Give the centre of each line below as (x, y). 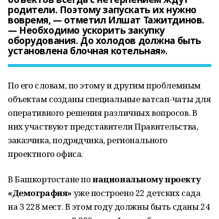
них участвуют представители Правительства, (103, 126)
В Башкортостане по (50, 179)
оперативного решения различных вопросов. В (103, 113)
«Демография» (40, 193)
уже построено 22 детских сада (136, 193)
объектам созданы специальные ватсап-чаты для (109, 99)
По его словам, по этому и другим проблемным (104, 85)
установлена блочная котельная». (88, 51)
